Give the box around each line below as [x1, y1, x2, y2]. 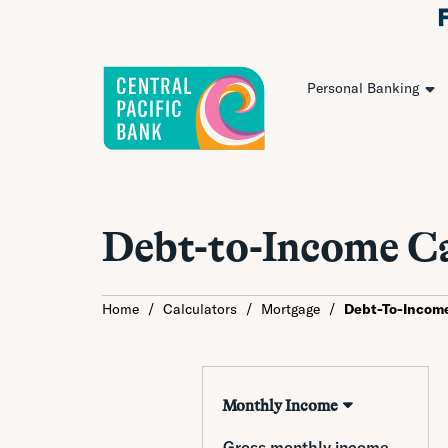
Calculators [163, 299, 237, 318]
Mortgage [261, 299, 320, 318]
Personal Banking [307, 79, 419, 98]
